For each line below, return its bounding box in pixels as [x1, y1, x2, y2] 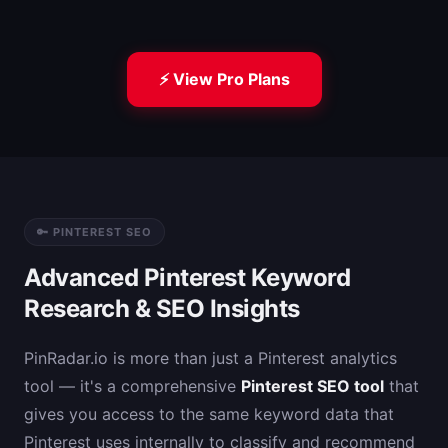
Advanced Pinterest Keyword [24, 263, 351, 292]
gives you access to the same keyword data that [24, 404, 394, 424]
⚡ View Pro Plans [158, 69, 290, 89]
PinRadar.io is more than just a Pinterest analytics [24, 348, 397, 368]
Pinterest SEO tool [241, 376, 384, 396]
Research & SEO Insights [24, 294, 300, 323]
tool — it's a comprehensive [24, 376, 241, 396]
